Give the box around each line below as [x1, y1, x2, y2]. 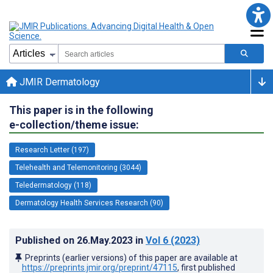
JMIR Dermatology [17, 76, 100, 88]
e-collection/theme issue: [9, 118, 139, 131]
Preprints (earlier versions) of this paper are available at [25, 252, 238, 263]
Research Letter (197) [15, 145, 89, 154]
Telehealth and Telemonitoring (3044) [15, 163, 141, 172]
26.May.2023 [77, 234, 135, 246]
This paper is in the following [9, 103, 154, 116]
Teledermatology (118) [15, 180, 91, 190]
